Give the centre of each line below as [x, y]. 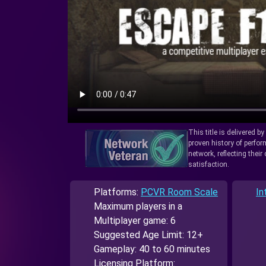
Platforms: [117, 192]
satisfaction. [208, 165]
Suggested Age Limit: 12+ [148, 235]
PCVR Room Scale [179, 192]
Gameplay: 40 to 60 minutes [152, 249]
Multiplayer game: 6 [135, 221]
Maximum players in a [138, 207]
